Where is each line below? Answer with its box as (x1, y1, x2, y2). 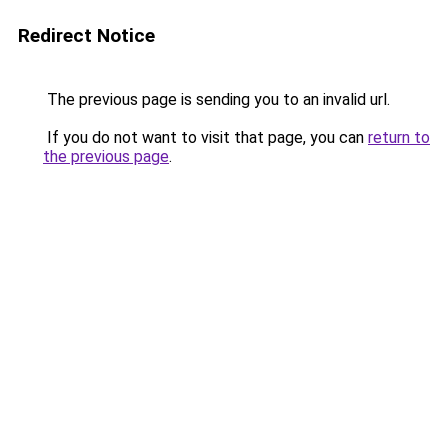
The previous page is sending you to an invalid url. (43, 90, 390, 109)
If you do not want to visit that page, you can (43, 128, 368, 147)
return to (368, 128, 430, 147)
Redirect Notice (18, 24, 155, 47)
